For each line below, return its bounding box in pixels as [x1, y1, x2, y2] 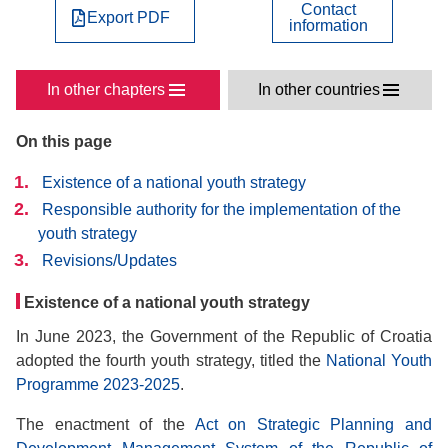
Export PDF [87, 9, 171, 26]
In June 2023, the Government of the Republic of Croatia [16, 328, 432, 345]
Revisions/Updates [42, 252, 177, 269]
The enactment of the [16, 416, 195, 433]
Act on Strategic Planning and [194, 416, 432, 433]
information [289, 17, 369, 34]
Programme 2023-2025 [16, 376, 180, 393]
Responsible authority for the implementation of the [42, 201, 401, 218]
